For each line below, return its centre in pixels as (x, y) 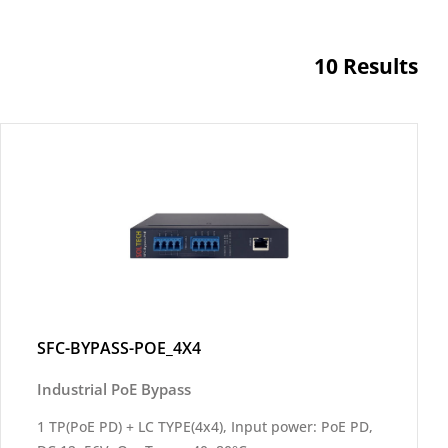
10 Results (366, 66)
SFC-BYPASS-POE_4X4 (119, 348)
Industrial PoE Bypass (114, 389)
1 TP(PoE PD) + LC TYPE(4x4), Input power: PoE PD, (205, 426)
